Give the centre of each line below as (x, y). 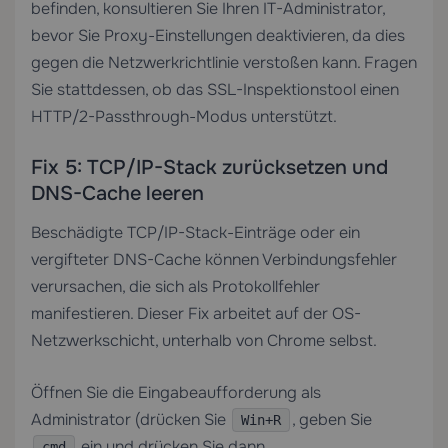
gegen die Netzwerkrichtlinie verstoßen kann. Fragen (224, 62)
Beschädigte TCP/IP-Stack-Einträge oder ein (195, 232)
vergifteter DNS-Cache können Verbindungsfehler (214, 259)
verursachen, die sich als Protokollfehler (175, 286)
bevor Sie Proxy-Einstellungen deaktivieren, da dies (218, 35)
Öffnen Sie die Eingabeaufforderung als (176, 392)
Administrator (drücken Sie (130, 419)
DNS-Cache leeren (117, 193)
